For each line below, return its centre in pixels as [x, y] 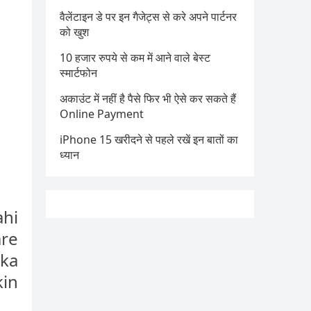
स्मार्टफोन [78, 73]
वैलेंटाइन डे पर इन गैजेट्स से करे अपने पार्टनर [148, 17]
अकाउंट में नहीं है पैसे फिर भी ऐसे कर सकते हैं [148, 99]
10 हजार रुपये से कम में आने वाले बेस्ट [135, 58]
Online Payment [102, 114]
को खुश [74, 32]
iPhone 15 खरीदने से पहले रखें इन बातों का [149, 140]
